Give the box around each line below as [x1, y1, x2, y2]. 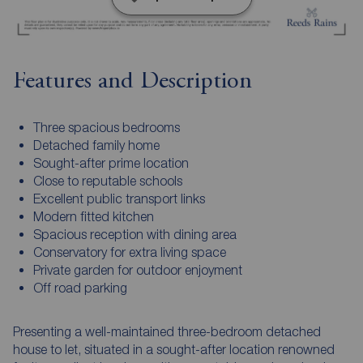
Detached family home [32, 138, 160, 153]
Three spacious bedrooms [32, 120, 180, 135]
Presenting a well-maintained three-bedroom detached [13, 324, 321, 340]
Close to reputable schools [32, 173, 182, 189]
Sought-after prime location [32, 156, 189, 171]
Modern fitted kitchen [32, 209, 154, 224]
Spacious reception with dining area [32, 227, 237, 242]
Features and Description [13, 70, 252, 95]
